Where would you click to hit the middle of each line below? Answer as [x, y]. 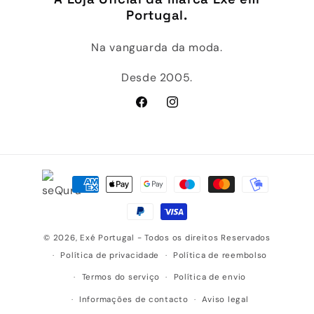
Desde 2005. [157, 77]
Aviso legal [225, 300]
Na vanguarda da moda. [157, 48]
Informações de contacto [134, 300]
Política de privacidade [110, 255]
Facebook [159, 109]
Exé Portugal [107, 238]
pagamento [56, 212]
